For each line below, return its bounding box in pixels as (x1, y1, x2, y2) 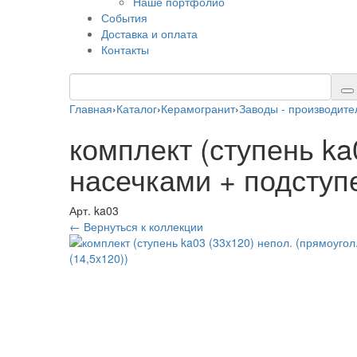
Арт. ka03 (69, 202, 119, 218)
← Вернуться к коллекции (69, 218, 203, 234)
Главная (69, 100, 112, 116)
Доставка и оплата (101, 25, 198, 41)
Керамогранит (161, 100, 235, 116)
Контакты (101, 41, 149, 57)
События (101, 10, 147, 25)
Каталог (116, 100, 157, 116)
